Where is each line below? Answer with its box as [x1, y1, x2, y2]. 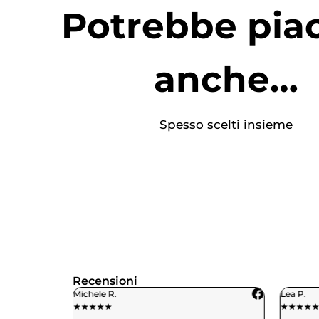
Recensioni [73, 274, 137, 288]
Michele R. [73, 288, 117, 300]
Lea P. [280, 288, 306, 300]
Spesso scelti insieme [159, 117, 293, 132]
